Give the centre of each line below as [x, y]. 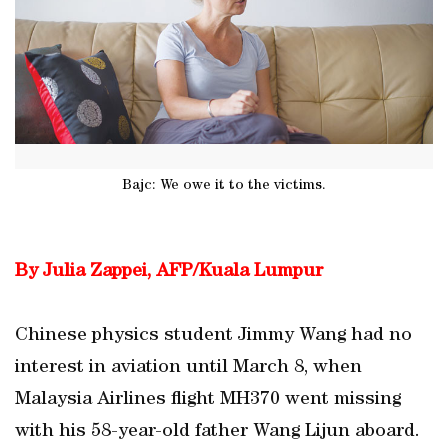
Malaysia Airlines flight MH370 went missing [208, 400]
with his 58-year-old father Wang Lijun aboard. [217, 432]
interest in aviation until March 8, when [188, 368]
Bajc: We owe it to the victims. [224, 185]
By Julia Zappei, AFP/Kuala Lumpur [169, 272]
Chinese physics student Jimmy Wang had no [213, 336]
